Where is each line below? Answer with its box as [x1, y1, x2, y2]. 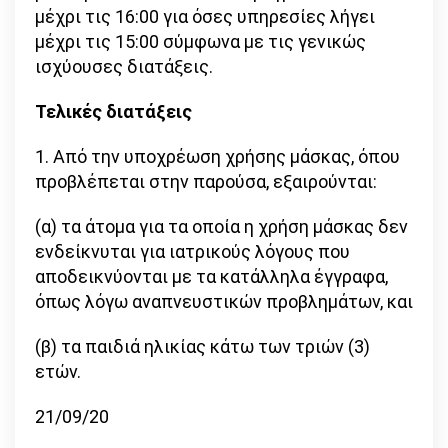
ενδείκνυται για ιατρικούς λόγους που [35, 241, 350, 263]
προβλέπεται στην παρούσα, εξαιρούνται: [35, 171, 377, 193]
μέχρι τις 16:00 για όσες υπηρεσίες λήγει [35, 6, 375, 28]
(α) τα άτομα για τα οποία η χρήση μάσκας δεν [35, 216, 408, 238]
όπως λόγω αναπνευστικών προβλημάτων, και [35, 291, 413, 313]
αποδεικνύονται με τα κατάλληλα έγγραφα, [35, 266, 388, 288]
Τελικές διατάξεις [35, 101, 192, 123]
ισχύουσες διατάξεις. [35, 56, 213, 78]
